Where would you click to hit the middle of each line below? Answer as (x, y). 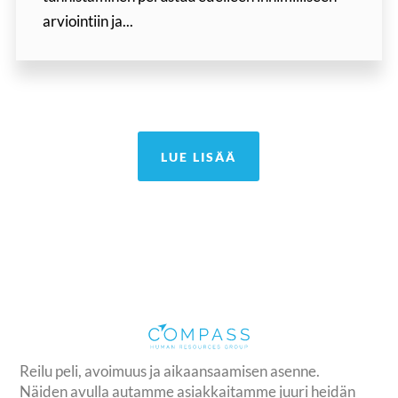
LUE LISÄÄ (199, 156)
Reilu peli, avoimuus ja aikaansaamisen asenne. (170, 370)
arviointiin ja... (88, 21)
